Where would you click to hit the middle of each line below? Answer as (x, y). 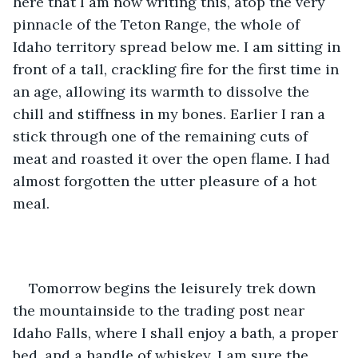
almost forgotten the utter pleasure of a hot (167, 181)
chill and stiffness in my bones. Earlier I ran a (171, 113)
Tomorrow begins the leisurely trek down (174, 288)
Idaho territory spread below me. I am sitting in (179, 46)
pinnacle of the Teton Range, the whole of (158, 24)
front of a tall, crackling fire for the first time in (178, 69)
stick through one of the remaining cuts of (162, 136)
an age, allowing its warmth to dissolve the (163, 91)
